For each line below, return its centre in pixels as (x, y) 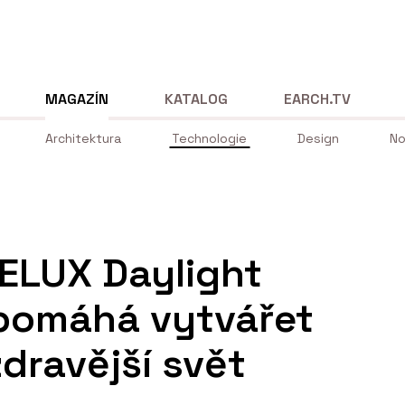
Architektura (83, 139)
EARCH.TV (318, 99)
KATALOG (197, 99)
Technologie (209, 139)
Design (318, 139)
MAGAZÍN (77, 99)
